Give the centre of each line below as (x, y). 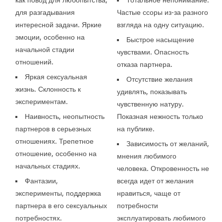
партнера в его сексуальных (61, 205)
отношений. (35, 62)
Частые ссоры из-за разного (162, 12)
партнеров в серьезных (54, 129)
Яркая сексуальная (56, 77)
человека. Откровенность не (163, 168)
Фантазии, (42, 181)
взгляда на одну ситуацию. (160, 25)
